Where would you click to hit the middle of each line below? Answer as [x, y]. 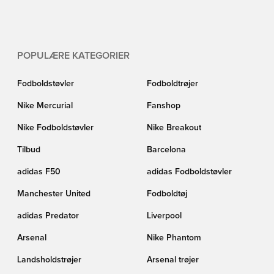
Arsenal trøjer [173, 260]
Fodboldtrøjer [172, 84]
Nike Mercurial [45, 106]
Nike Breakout [174, 128]
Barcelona [166, 150]
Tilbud [29, 150]
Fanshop [164, 106]
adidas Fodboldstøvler [189, 172]
